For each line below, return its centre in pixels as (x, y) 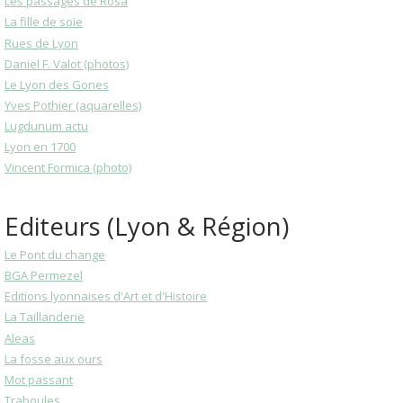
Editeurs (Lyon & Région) (147, 225)
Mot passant (39, 379)
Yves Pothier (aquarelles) (73, 105)
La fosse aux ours (54, 358)
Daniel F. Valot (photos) (67, 63)
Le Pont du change (55, 255)
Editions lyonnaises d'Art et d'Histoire (106, 296)
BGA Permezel (44, 276)
